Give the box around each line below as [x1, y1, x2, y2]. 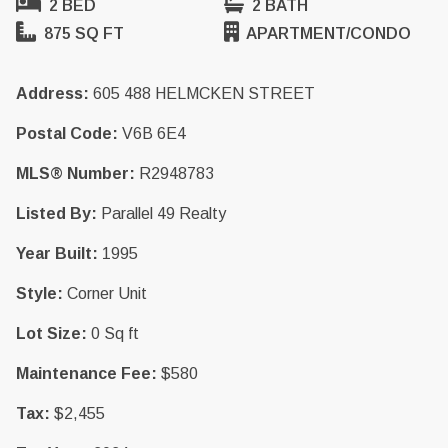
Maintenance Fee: [16, 365, 157, 382]
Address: [16, 85, 89, 102]
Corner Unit [67, 285, 147, 302]
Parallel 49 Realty [101, 205, 226, 222]
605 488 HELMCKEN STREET [93, 85, 315, 102]
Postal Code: [16, 125, 118, 142]
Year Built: [16, 245, 98, 262]
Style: [16, 285, 63, 302]
